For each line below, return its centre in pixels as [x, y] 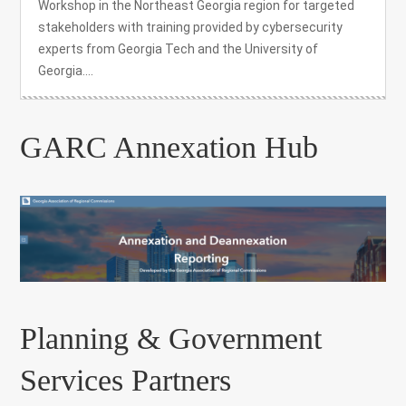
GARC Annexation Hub [169, 147]
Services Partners [126, 381]
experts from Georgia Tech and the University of [179, 48]
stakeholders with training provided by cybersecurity [191, 27]
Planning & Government [171, 339]
